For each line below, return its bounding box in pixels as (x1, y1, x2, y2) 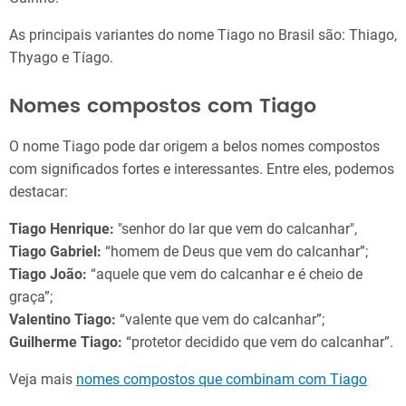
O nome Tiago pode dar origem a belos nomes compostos (9, 138, 380, 155)
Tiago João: (9, 266, 91, 283)
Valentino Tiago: (9, 311, 120, 328)
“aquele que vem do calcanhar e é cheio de (91, 266, 362, 283)
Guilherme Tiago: (9, 333, 122, 351)
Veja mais (9, 371, 76, 388)
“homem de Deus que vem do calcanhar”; (101, 243, 368, 260)
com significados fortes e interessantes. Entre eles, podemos (9, 160, 394, 178)
